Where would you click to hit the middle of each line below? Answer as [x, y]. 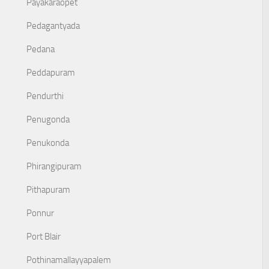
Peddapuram [51, 73]
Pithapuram [48, 190]
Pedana [41, 49]
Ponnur [40, 213]
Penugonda [48, 119]
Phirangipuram [54, 166]
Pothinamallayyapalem [69, 260]
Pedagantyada [53, 26]
